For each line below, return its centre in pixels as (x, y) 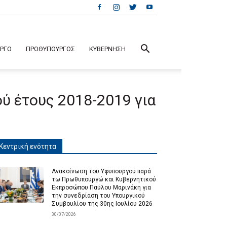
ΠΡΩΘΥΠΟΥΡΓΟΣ (50, 49)
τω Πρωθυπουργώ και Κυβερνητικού (104, 179)
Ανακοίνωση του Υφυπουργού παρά (101, 171)
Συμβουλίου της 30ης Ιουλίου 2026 (102, 204)
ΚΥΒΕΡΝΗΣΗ (107, 49)
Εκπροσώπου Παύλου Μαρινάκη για (101, 187)
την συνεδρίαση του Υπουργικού (98, 196)
